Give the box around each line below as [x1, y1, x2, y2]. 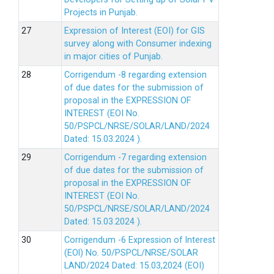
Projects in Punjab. [64, 7, 138, 18]
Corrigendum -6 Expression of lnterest [64, 235, 215, 245]
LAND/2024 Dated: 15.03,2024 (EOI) [64, 261, 204, 271]
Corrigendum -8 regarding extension [64, 70, 207, 80]
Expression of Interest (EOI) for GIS [64, 26, 205, 36]
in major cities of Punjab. [64, 51, 163, 62]
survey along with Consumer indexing [64, 39, 212, 49]
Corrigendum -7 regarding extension [64, 152, 207, 163]
